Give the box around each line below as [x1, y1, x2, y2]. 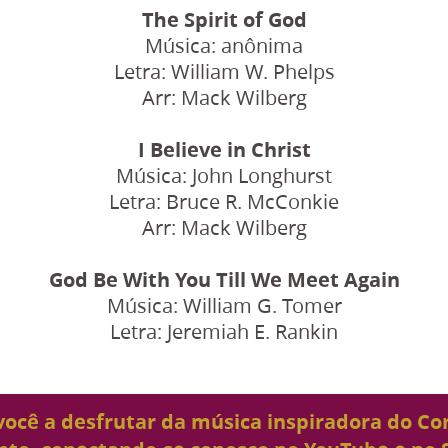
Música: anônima [145, 31, 303, 59]
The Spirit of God [141, 5, 307, 33]
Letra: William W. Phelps [113, 57, 335, 85]
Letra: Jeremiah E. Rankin [110, 317, 338, 345]
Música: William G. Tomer [106, 291, 342, 319]
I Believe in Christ [137, 135, 311, 163]
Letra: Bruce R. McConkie [109, 187, 339, 215]
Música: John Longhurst [116, 161, 332, 189]
